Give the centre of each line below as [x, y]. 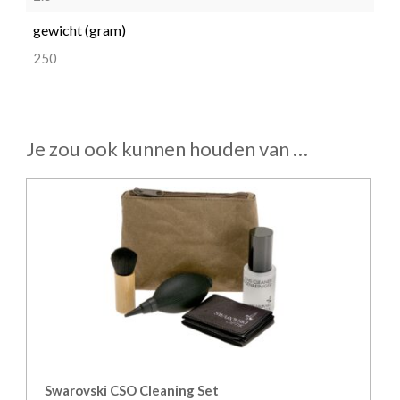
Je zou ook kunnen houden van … [167, 149]
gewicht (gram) [79, 29]
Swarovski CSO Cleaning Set [132, 390]
